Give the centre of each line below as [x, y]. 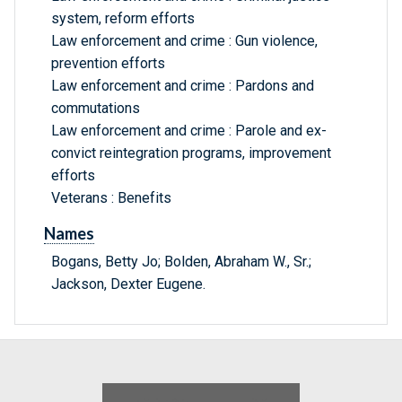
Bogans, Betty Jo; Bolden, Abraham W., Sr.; [181, 262]
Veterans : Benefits [111, 198]
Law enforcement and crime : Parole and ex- [189, 131]
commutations [96, 109]
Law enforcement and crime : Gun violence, [184, 41]
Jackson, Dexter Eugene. [128, 284]
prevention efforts [108, 64]
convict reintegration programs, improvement [191, 153]
